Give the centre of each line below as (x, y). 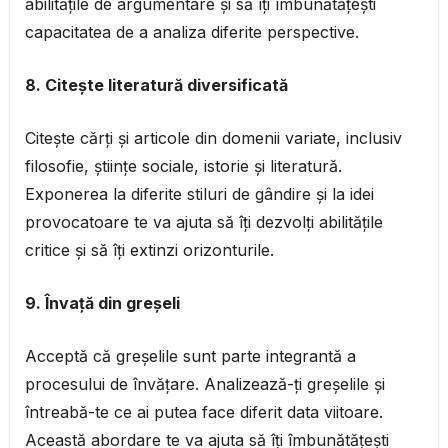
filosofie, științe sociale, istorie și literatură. (183, 166)
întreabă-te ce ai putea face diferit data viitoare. (203, 412)
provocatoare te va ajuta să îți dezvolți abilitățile (203, 222)
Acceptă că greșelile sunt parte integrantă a (190, 356)
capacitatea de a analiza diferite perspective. (191, 32)
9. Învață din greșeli (102, 303)
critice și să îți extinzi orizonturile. (149, 250)
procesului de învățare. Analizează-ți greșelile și (204, 384)
